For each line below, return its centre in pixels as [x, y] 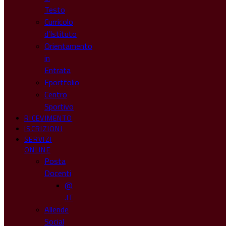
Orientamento [68, 46]
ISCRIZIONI [43, 128]
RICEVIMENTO [48, 118]
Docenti [58, 173]
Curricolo [59, 22]
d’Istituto [61, 34]
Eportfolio [62, 82]
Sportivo [59, 106]
